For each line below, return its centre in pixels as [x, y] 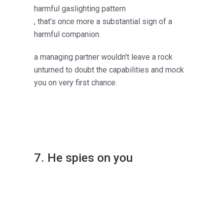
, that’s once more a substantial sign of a [103, 22]
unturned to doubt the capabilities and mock [109, 70]
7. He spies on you [83, 158]
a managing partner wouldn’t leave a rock [103, 57]
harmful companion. [67, 35]
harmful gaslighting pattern [80, 9]
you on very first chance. [75, 83]
